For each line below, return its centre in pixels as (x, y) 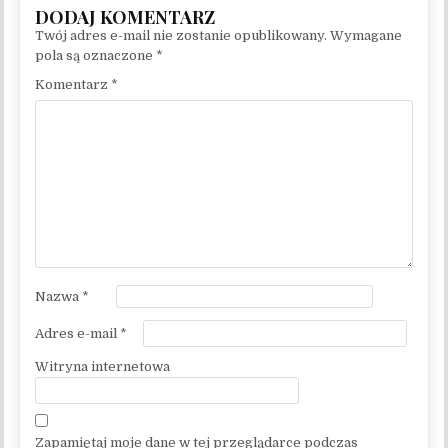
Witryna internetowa (103, 366)
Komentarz (73, 85)
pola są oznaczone (96, 56)
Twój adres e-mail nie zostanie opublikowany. (181, 36)
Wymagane (366, 36)
